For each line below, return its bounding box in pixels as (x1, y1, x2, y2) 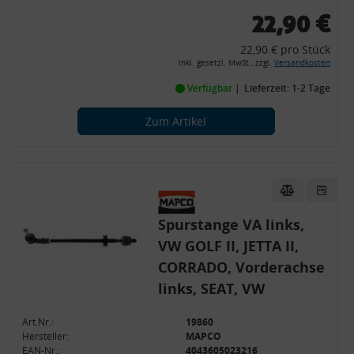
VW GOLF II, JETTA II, (157, 236, 299, 255)
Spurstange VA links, (157, 215, 304, 234)
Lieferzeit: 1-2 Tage (243, 81, 330, 95)
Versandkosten (273, 58, 330, 68)
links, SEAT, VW (157, 279, 265, 298)
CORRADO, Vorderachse (157, 258, 325, 277)
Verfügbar (184, 81, 235, 95)
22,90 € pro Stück (239, 42, 330, 57)
